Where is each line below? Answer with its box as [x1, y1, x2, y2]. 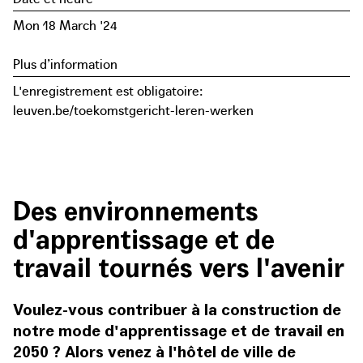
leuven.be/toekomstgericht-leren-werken [13, 100, 254, 118]
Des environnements [13, 196, 258, 226]
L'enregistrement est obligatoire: [13, 81, 203, 99]
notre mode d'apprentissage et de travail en [13, 321, 344, 340]
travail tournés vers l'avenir [13, 253, 344, 283]
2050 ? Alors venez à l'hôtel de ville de [13, 342, 296, 361]
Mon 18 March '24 [13, 15, 117, 33]
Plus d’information [13, 54, 117, 72]
